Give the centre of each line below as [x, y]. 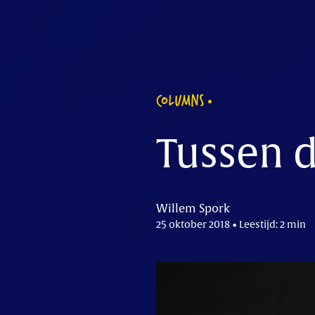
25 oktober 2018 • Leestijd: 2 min [231, 225]
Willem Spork [193, 209]
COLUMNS [180, 99]
